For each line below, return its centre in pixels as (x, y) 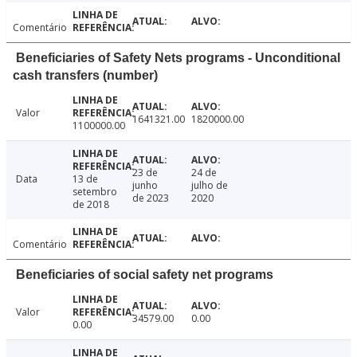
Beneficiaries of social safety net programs (145, 275)
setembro (94, 192)
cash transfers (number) (85, 76)
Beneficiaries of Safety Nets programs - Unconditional (178, 58)
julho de (210, 186)
